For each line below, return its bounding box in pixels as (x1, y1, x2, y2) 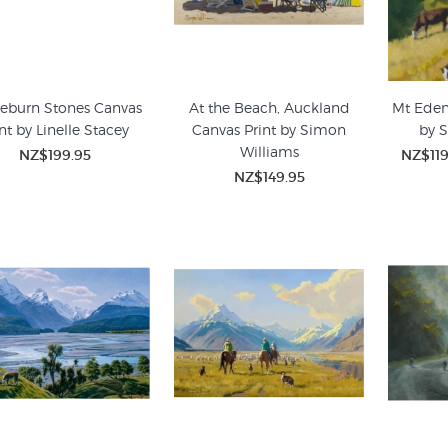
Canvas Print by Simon (192, 121, 347, 138)
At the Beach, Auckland (188, 99, 350, 116)
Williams (239, 143, 299, 160)
